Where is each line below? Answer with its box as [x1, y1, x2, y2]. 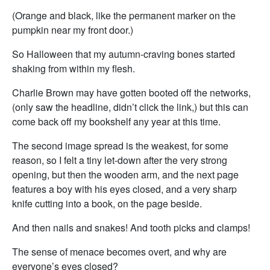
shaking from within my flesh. [12, 61, 135, 75]
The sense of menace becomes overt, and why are [12, 245, 227, 259]
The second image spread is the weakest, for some [12, 139, 228, 152]
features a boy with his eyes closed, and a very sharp [12, 182, 237, 196]
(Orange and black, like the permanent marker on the [12, 8, 236, 22]
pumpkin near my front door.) [12, 23, 133, 37]
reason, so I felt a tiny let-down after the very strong [12, 153, 227, 167]
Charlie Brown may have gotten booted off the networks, [12, 86, 251, 99]
